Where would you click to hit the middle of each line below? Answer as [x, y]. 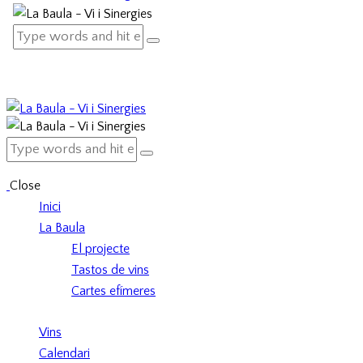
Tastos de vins [110, 270]
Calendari [64, 354]
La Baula [62, 228]
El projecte [100, 249]
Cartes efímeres [113, 291]
